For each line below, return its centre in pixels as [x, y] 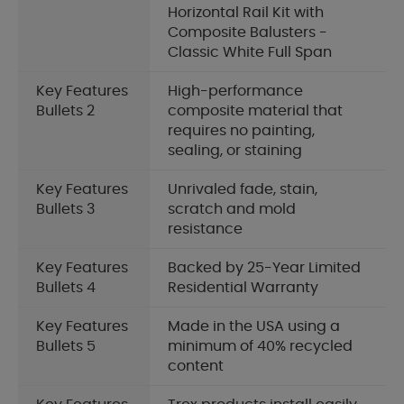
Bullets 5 [66, 347]
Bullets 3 [65, 210]
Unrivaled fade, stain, [243, 190]
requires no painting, [241, 131]
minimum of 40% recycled [260, 347]
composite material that [255, 111]
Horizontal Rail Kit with [246, 13]
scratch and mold [232, 210]
